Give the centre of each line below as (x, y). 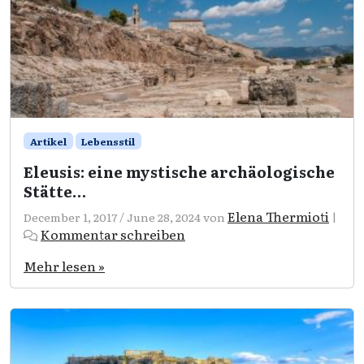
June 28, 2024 (164, 217)
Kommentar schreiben (113, 234)
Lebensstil (108, 141)
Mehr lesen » (64, 265)
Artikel (48, 141)
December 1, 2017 (70, 217)
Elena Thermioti (278, 216)
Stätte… (55, 191)
